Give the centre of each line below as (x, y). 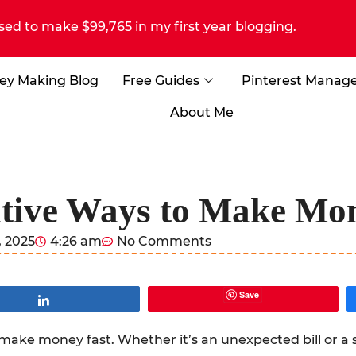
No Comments (164, 241)
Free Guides (161, 81)
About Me (201, 112)
